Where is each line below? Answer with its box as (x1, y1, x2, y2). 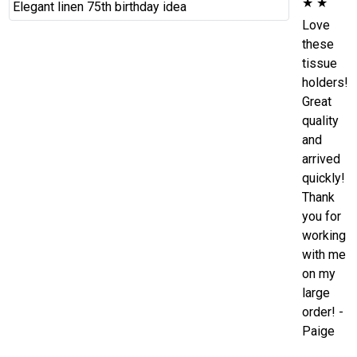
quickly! (301, 170, 345, 186)
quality (301, 112, 339, 128)
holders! (301, 74, 348, 90)
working (301, 227, 346, 243)
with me (301, 246, 346, 262)
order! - (301, 304, 343, 320)
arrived (301, 151, 340, 167)
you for (301, 208, 341, 224)
